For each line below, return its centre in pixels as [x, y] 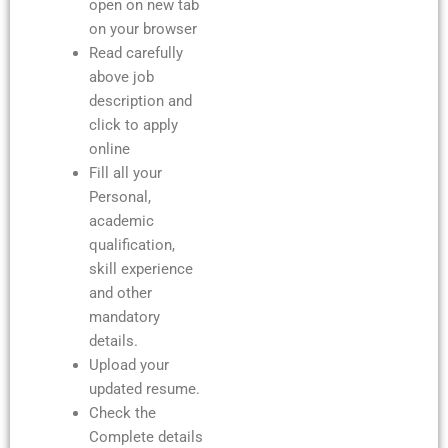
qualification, [131, 244]
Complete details [145, 436]
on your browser [142, 28]
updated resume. [144, 388]
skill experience [140, 268]
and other [120, 292]
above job [121, 76]
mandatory [124, 316]
